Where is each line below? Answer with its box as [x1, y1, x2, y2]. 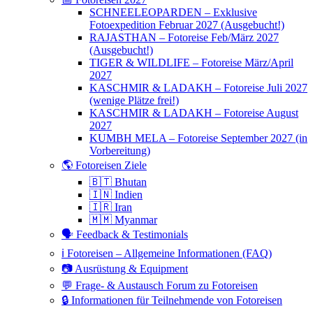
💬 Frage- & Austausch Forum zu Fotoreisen [61, 279, 258, 292]
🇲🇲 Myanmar [89, 214, 157, 226]
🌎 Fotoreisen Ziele [61, 159, 147, 172]
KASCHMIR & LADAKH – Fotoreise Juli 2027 [89, 82, 307, 94]
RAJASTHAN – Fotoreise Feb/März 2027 [89, 31, 279, 44]
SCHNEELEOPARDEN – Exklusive [89, 6, 257, 19]
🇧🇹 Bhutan [89, 176, 147, 189]
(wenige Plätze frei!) [89, 94, 179, 107]
